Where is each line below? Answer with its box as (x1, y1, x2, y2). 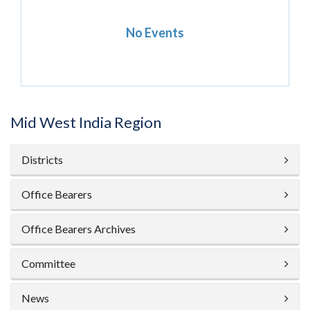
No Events (126, 25, 184, 40)
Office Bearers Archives (21, 222, 136, 235)
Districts (21, 153, 63, 166)
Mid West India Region (10, 113, 161, 131)
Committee (21, 257, 75, 270)
